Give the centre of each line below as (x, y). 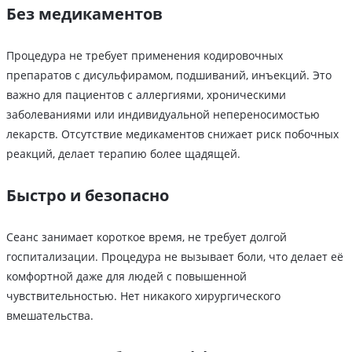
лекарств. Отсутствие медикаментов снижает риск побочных (172, 134)
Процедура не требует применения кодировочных (145, 56)
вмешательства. (50, 316)
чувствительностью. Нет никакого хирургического (143, 296)
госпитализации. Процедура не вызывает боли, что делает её (175, 257)
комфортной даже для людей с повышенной (126, 277)
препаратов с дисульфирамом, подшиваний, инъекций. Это (169, 75)
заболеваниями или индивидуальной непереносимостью (163, 115)
